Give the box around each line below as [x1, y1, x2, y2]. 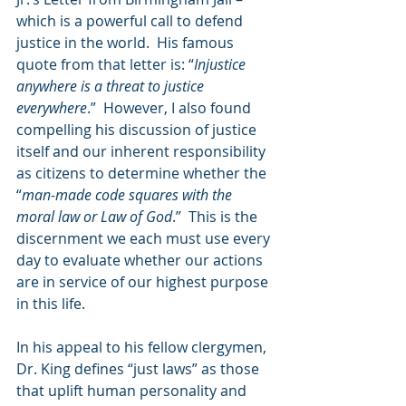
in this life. [16, 294, 85, 314]
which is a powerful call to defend [16, 11, 246, 31]
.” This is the [172, 207, 261, 227]
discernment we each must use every [16, 228, 274, 248]
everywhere [16, 98, 87, 118]
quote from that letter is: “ [16, 54, 194, 74]
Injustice [194, 54, 249, 74]
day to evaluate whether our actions [16, 250, 266, 270]
